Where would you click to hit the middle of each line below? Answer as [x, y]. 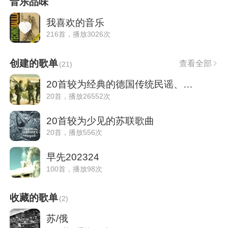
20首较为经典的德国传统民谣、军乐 [188, 84]
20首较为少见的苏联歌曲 [100, 121]
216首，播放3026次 [78, 34]
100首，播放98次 [74, 169]
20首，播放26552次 [78, 96]
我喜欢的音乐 [75, 22]
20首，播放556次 [74, 133]
